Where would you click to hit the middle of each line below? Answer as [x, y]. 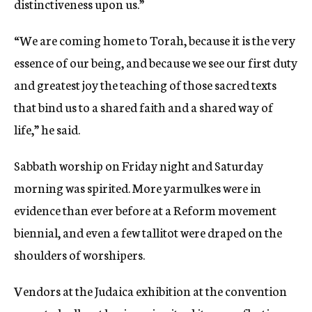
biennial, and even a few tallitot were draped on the [148, 232]
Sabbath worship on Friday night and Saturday [139, 165]
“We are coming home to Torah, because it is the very [155, 40]
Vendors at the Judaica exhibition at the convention [150, 290]
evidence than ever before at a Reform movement [145, 210]
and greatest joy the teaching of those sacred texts [145, 84]
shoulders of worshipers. [79, 254]
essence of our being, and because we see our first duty [156, 62]
